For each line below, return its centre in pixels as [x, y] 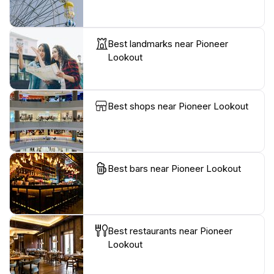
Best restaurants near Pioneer [170, 231]
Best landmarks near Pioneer [168, 43]
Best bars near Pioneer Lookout [174, 168]
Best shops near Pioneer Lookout [178, 106]
